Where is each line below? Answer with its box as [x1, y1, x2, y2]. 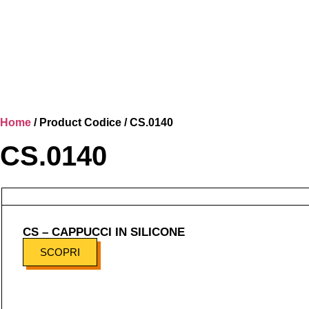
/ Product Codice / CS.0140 [31, 117, 173, 128]
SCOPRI [40, 246, 80, 258]
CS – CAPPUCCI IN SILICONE [23, 226, 185, 239]
